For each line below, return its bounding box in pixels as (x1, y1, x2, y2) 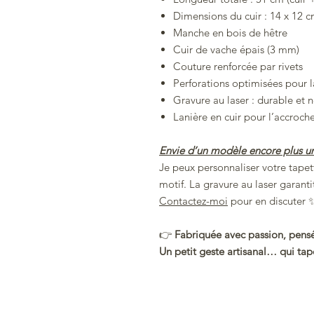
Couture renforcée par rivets (173, 60, 303, 74)
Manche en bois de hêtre (173, 26, 287, 40)
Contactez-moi (159, 194, 228, 208)
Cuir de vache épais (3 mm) (173, 43, 299, 57)
